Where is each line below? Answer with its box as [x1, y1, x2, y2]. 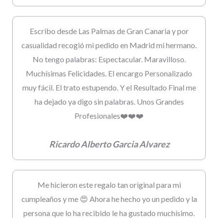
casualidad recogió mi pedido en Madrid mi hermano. [21, 40, 197, 50]
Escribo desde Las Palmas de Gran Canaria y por [29, 26, 189, 36]
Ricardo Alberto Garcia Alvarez [49, 138, 169, 149]
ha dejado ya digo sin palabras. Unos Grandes [34, 96, 184, 106]
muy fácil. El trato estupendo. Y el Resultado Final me [22, 82, 196, 92]
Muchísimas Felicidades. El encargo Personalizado [26, 68, 192, 78]
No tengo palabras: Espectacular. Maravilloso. [32, 54, 186, 64]
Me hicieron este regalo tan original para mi [37, 180, 181, 189]
